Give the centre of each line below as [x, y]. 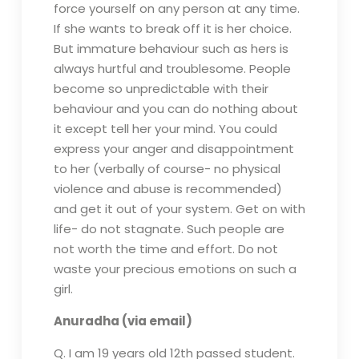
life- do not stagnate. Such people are [169, 229]
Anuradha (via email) [123, 321]
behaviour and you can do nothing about [175, 109]
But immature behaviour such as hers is [171, 48]
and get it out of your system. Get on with [179, 209]
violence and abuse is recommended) [167, 189]
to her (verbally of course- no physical [167, 169]
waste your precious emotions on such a [175, 269]
